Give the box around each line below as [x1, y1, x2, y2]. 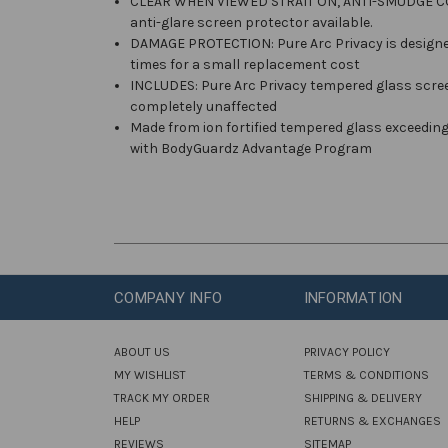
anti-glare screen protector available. [130, 13, 373, 31]
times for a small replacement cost [130, 55, 361, 73]
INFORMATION [303, 288, 403, 307]
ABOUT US [114, 344, 170, 359]
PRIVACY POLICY [303, 344, 390, 359]
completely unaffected [130, 97, 278, 115]
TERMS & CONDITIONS [303, 367, 429, 382]
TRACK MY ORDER [114, 390, 210, 405]
